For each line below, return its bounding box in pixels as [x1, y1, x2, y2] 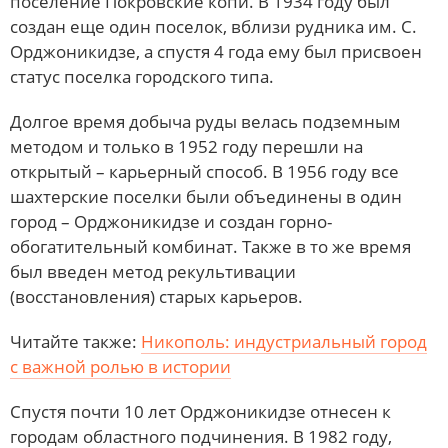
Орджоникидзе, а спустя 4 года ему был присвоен [10, 40, 422, 64]
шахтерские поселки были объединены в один [10, 185, 402, 209]
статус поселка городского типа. [10, 65, 274, 89]
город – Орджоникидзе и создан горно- [10, 210, 332, 234]
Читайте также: [10, 330, 141, 354]
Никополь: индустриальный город [141, 330, 427, 354]
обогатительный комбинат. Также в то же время [10, 235, 411, 259]
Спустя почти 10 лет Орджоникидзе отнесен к [10, 400, 391, 424]
